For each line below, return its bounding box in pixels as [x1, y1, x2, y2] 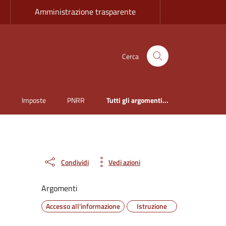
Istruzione [137, 201, 167, 212]
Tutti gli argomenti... [106, 95, 168, 106]
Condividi [61, 156, 89, 167]
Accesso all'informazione [46, 201, 120, 212]
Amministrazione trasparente [35, 6, 136, 18]
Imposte [21, 95, 46, 106]
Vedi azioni [108, 156, 140, 167]
